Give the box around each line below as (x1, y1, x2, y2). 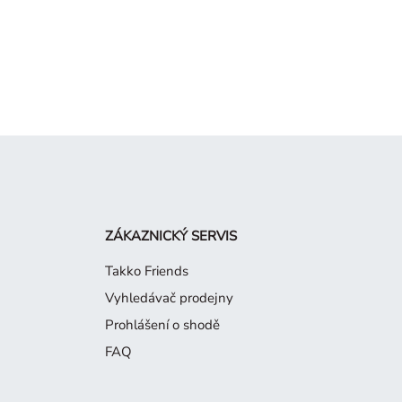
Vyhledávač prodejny (105, 288, 233, 307)
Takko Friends (105, 261, 188, 280)
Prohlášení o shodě (105, 315, 220, 334)
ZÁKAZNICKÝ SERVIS (105, 226, 237, 245)
